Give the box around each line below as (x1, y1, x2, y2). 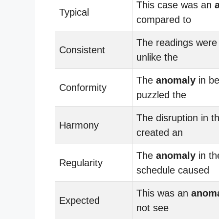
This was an (136, 187, 191, 198)
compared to (136, 14, 191, 25)
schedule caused (136, 164, 209, 175)
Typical (59, 6, 89, 18)
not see (136, 202, 169, 213)
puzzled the (136, 89, 186, 100)
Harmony (59, 119, 99, 131)
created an (136, 127, 183, 138)
